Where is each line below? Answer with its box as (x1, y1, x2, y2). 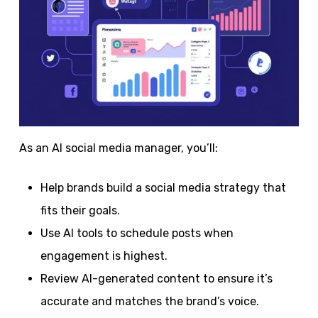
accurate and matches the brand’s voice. (40, 294, 259, 308)
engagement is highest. (40, 248, 168, 263)
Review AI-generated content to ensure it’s (40, 271, 273, 285)
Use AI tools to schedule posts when (40, 226, 234, 240)
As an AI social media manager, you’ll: (18, 141, 218, 155)
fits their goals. (40, 203, 120, 217)
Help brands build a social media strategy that (40, 180, 286, 194)
